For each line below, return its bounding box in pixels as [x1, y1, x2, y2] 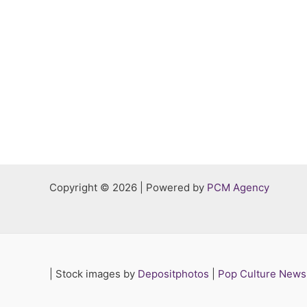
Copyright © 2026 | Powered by [49, 181, 207, 194]
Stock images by [56, 267, 135, 280]
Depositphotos [135, 267, 212, 280]
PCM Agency [207, 181, 269, 194]
